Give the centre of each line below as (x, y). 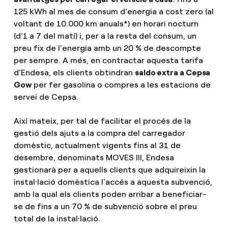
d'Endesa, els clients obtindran (74, 72)
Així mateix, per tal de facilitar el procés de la (102, 121)
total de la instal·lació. (57, 218)
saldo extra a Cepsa (173, 72)
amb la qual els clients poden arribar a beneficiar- (110, 194)
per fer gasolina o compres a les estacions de (121, 84)
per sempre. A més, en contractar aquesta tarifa (108, 60)
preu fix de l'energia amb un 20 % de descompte (107, 48)
